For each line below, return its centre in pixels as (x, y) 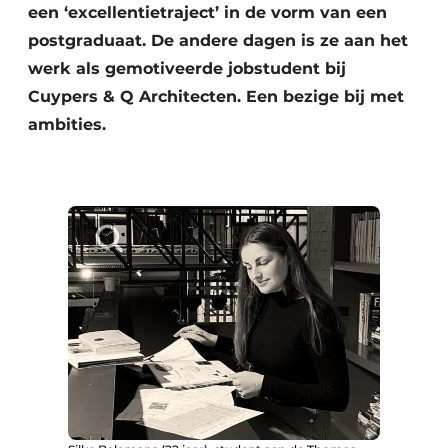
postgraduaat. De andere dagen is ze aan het (218, 40)
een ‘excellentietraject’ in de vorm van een (207, 12)
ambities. (67, 124)
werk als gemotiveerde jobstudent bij (187, 68)
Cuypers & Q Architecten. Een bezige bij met (216, 96)
